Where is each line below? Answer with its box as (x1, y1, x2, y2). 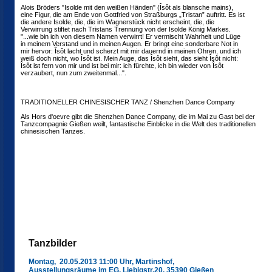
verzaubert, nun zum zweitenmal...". (21, 69, 126, 76)
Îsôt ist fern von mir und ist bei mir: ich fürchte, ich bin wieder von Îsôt (21, 62, 223, 69)
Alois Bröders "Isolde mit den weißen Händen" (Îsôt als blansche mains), (21, 4, 233, 11)
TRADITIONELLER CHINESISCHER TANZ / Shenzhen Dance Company (21, 98, 235, 106)
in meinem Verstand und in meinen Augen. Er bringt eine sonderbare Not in (21, 40, 238, 47)
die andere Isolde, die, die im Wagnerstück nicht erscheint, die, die (21, 18, 214, 25)
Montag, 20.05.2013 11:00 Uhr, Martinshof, (29, 257, 174, 266)
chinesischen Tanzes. (21, 127, 85, 135)
